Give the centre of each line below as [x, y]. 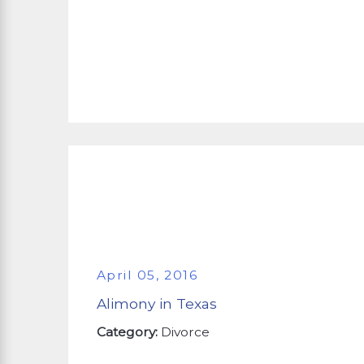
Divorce [185, 331]
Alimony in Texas [156, 303]
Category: [128, 331]
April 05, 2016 [147, 275]
